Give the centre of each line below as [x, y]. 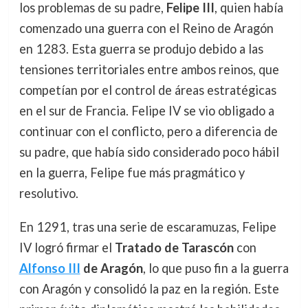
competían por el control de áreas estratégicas [147, 90]
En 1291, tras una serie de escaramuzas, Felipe [147, 227]
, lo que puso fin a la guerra [216, 268]
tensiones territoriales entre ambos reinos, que [149, 70]
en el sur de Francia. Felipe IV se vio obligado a [146, 111]
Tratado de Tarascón [174, 247]
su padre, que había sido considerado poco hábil [149, 152]
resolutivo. [48, 194]
